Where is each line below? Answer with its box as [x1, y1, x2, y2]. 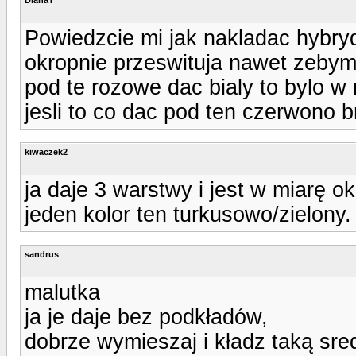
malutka [25, 280, 100, 304]
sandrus [25, 249, 59, 259]
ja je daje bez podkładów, [25, 304, 268, 329]
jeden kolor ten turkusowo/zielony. [25, 202, 351, 226]
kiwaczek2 [25, 146, 68, 157]
